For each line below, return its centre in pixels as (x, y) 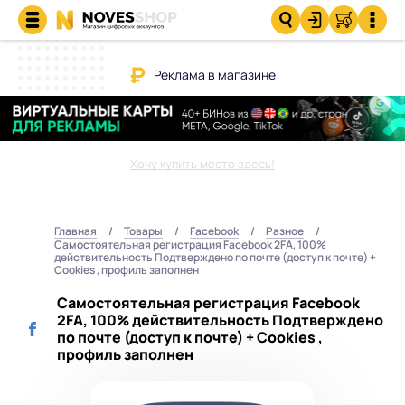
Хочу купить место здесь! (202, 163)
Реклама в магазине (214, 75)
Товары (143, 231)
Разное (285, 231)
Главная (75, 231)
